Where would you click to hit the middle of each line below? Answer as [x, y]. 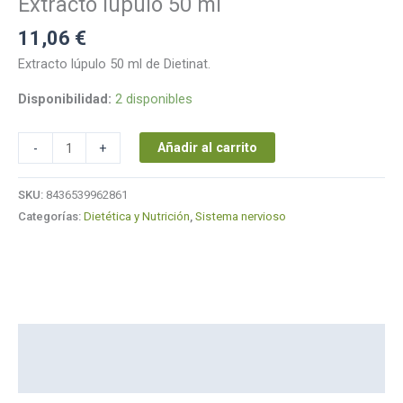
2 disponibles [154, 99]
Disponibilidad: [65, 99]
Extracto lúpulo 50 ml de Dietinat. [114, 64]
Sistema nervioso [241, 216]
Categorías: [51, 216]
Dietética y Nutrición [137, 216]
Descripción [56, 341]
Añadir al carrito [207, 148]
